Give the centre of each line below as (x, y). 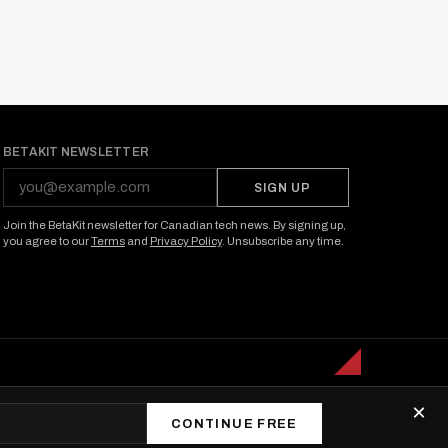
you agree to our (46, 241)
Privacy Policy (185, 241)
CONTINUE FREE (234, 423)
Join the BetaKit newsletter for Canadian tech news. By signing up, (174, 225)
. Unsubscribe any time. (282, 241)
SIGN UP (283, 187)
